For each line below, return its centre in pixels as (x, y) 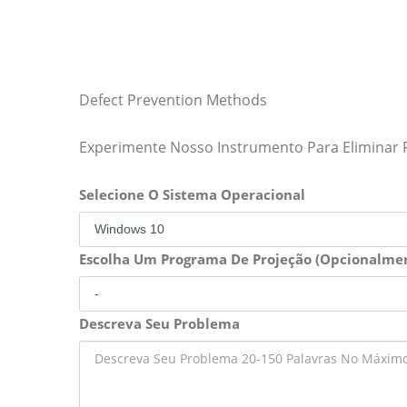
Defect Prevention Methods (173, 100)
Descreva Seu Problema (159, 323)
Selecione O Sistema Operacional (192, 194)
